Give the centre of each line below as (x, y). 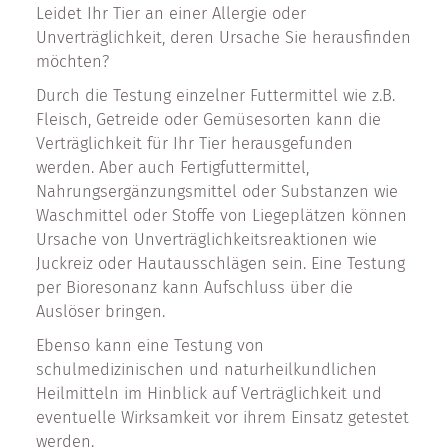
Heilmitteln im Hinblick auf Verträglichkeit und (209, 393)
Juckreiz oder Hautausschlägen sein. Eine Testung (220, 263)
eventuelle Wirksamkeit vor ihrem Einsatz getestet (222, 417)
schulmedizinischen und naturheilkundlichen (206, 369)
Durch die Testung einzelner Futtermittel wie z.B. (215, 95)
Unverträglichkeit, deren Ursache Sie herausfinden (223, 37)
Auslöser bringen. (100, 311)
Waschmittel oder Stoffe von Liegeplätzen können (221, 215)
